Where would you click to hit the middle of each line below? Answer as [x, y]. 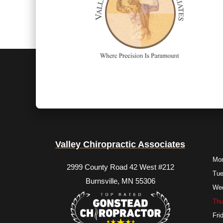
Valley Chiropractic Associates [120, 144]
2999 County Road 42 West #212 [120, 167]
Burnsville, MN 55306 [120, 181]
